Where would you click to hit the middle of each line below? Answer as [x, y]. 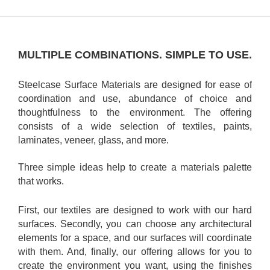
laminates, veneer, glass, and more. [93, 140]
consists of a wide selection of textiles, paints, [135, 126]
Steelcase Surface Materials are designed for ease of [135, 84]
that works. [41, 181]
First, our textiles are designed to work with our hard [135, 210]
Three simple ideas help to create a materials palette [135, 167]
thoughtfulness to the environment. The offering [135, 112]
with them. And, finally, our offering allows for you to [135, 251]
